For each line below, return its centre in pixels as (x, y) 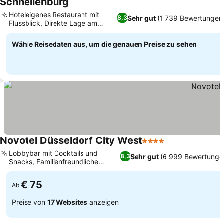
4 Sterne (158, 146)
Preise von (29, 202)
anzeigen (103, 202)
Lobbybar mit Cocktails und (53, 153)
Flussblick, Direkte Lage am (53, 23)
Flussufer (23, 31)
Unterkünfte (28, 170)
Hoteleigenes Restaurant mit (54, 14)
